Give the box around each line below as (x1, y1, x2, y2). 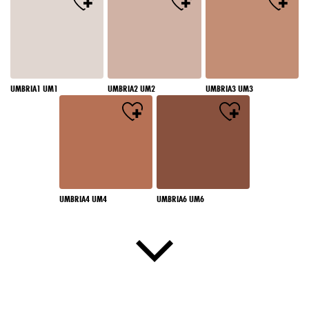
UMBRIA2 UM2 (108, 82, 156, 95)
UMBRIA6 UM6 (157, 192, 204, 205)
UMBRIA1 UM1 (10, 82, 58, 95)
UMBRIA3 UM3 (205, 82, 253, 95)
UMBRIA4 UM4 (59, 192, 107, 205)
